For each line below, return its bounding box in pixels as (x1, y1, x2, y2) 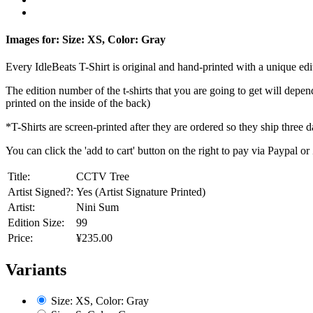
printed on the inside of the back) (6, 97, 150, 110)
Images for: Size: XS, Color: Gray (6, 34, 166, 46)
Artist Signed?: (8, 186, 73, 198)
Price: (8, 232, 33, 245)
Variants (6, 261, 66, 279)
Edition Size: (8, 217, 64, 229)
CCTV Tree (76, 170, 129, 183)
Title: (8, 170, 30, 183)
